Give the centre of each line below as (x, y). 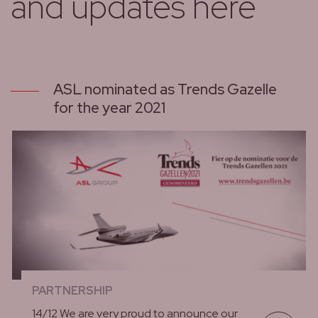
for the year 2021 (109, 107)
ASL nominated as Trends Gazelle (165, 89)
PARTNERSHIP (72, 290)
